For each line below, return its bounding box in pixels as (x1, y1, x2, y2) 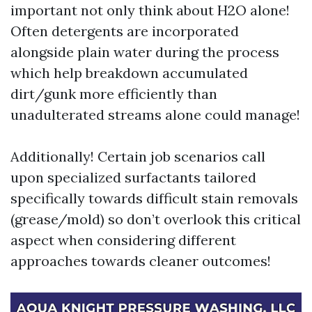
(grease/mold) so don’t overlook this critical (10, 210, 301, 228)
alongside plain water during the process (10, 43, 279, 61)
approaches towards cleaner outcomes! (10, 252, 271, 270)
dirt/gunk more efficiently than (10, 85, 217, 102)
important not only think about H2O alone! (10, 1, 290, 19)
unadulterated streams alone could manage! (10, 106, 300, 123)
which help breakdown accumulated (10, 64, 248, 81)
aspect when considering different (10, 231, 236, 249)
